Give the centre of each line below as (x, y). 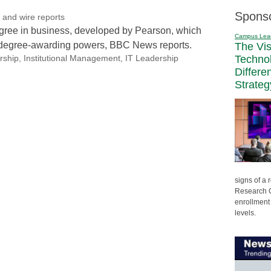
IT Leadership (152, 58)
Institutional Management (72, 58)
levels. (245, 213)
